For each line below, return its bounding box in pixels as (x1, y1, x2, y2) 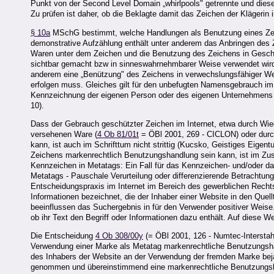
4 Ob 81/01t (97, 130, 139, 139)
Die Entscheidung (31, 231, 95, 241)
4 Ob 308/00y (95, 231, 143, 241)
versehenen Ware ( (31, 130, 97, 139)
